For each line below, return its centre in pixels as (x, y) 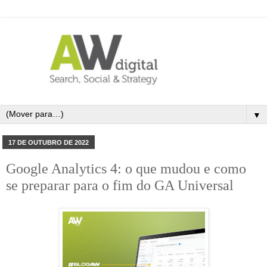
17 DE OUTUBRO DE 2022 (49, 142)
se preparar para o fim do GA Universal (120, 185)
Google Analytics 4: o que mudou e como (126, 169)
